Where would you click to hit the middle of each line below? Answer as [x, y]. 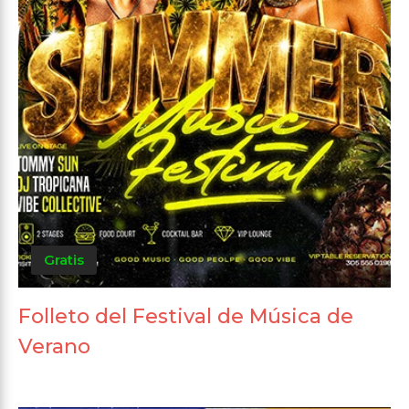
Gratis [64, 259]
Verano [54, 346]
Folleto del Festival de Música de [186, 316]
